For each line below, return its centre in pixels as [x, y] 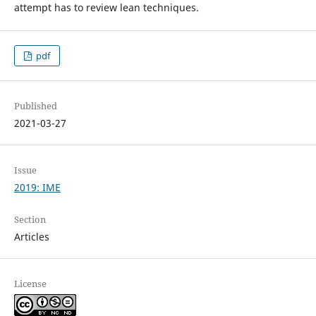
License [30, 284]
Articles [31, 237]
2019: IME [37, 188]
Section [30, 220]
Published [35, 106]
